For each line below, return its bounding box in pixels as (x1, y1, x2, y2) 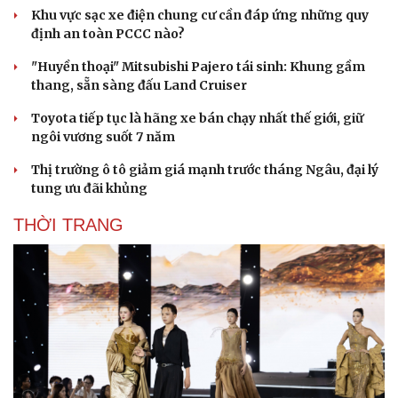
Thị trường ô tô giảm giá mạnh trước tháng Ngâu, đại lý (31, 162, 378, 179)
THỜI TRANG (13, 215, 123, 235)
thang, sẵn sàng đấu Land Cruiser (31, 77, 247, 94)
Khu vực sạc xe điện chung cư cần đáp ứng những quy (31, 7, 369, 24)
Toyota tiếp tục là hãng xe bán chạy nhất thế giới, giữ (31, 110, 363, 127)
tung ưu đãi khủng (31, 180, 147, 197)
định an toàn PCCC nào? (31, 26, 185, 43)
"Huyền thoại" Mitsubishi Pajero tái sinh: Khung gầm (31, 59, 365, 76)
